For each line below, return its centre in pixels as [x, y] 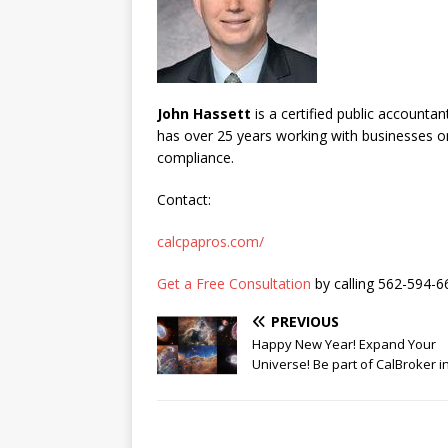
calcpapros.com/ [210, 241]
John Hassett [204, 113]
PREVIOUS [305, 321]
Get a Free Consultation [234, 283]
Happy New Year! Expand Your [344, 344]
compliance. [199, 157]
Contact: [184, 199]
